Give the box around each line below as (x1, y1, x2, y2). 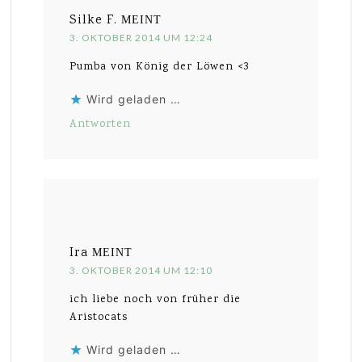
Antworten (69, 116, 132, 133)
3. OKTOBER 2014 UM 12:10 (69, 263, 213, 276)
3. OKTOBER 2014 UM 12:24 (69, 31, 213, 44)
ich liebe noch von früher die (69, 291, 242, 308)
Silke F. (69, 11, 118, 30)
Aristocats (69, 309, 128, 326)
